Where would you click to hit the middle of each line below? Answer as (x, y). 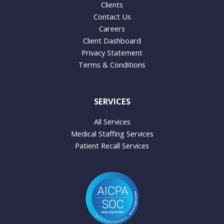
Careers (112, 28)
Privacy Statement (112, 52)
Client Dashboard (112, 40)
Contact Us (112, 16)
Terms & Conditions (112, 64)
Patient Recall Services (112, 146)
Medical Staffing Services (112, 134)
